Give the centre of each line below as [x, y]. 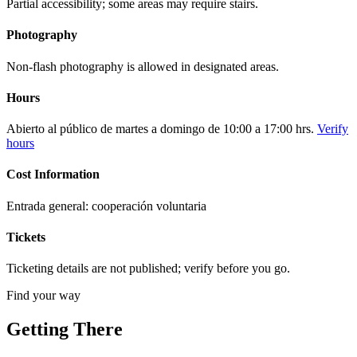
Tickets [26, 237]
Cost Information [53, 175]
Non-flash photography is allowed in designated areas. [143, 66]
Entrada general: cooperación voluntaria [106, 206]
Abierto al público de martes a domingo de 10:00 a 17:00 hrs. [160, 129]
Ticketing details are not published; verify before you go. [148, 269]
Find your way [43, 296]
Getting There [65, 330]
